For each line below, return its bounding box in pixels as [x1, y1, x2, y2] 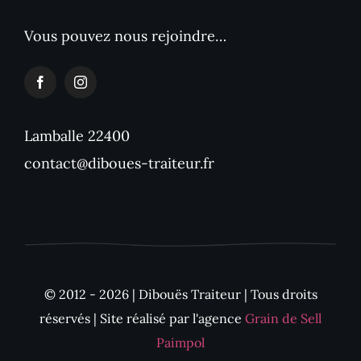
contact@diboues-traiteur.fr [23, 153, 214, 172]
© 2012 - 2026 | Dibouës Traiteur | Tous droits [44, 286, 317, 303]
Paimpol [156, 334, 205, 351]
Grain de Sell [245, 310, 322, 327]
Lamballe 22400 [23, 126, 130, 145]
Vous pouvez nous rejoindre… [23, 26, 226, 45]
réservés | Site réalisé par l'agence [39, 310, 245, 327]
